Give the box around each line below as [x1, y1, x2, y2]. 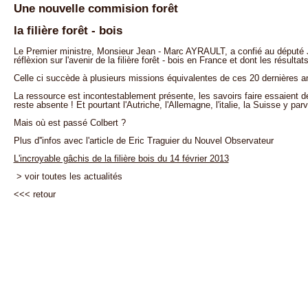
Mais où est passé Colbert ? [13, 118, 126, 129]
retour [32, 189, 56, 200]
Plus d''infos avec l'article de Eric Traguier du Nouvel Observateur [13, 135, 274, 146]
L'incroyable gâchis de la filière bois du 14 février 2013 [13, 153, 229, 164]
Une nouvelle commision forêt [13, 1, 178, 15]
